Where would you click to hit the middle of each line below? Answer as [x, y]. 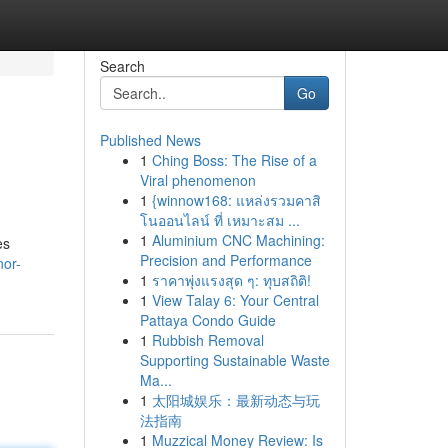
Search [122, 66]
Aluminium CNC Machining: [238, 240]
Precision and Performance [225, 260]
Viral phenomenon [197, 180]
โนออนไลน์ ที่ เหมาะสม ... [219, 220]
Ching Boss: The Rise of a [234, 160]
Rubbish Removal [207, 340]
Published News [150, 140]
